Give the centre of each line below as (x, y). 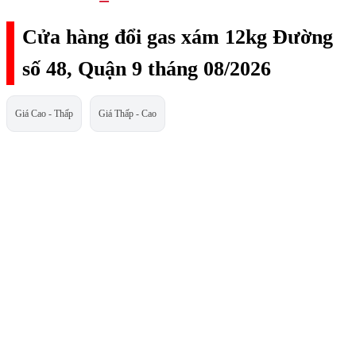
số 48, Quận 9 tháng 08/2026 (147, 69)
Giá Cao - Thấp (44, 113)
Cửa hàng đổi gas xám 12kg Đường (178, 37)
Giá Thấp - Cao (128, 113)
